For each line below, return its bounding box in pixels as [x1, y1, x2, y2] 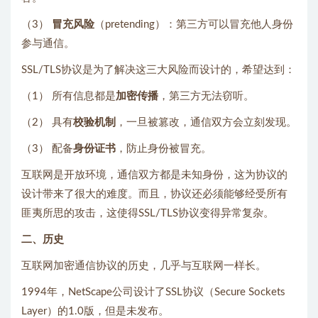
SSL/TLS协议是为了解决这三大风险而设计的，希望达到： [21, 64, 295, 75]
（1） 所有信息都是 [21, 90, 116, 102]
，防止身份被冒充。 [116, 143, 212, 154]
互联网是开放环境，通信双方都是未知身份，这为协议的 [21, 169, 287, 180]
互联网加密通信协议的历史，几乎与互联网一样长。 [21, 260, 266, 271]
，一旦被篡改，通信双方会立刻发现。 [116, 116, 297, 128]
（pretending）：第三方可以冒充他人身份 [94, 18, 293, 30]
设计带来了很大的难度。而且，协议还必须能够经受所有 [21, 188, 287, 199]
